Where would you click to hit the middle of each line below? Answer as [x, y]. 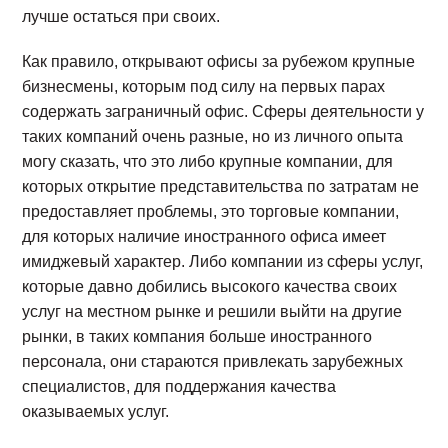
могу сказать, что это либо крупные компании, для [208, 161]
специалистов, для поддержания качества [179, 386]
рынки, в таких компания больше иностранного [197, 336]
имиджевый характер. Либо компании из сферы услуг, [223, 261]
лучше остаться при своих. [121, 16]
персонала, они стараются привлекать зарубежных [213, 361]
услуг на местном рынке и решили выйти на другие [212, 311]
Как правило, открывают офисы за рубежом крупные [219, 61]
